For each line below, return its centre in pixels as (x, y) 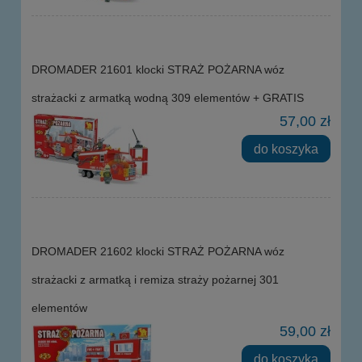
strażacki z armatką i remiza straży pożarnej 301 (155, 279)
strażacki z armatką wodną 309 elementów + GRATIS (168, 97)
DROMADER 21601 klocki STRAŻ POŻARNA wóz (158, 69)
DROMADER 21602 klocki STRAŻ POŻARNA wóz (158, 251)
